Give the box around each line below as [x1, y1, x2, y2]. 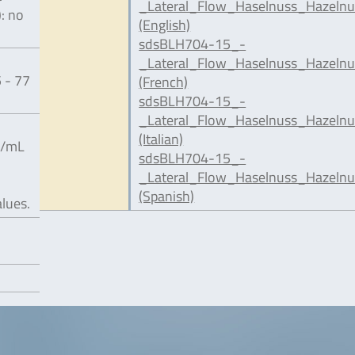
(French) [139, 71, 189, 93]
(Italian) [139, 128, 184, 150]
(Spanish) [139, 185, 195, 207]
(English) [139, 14, 191, 36]
